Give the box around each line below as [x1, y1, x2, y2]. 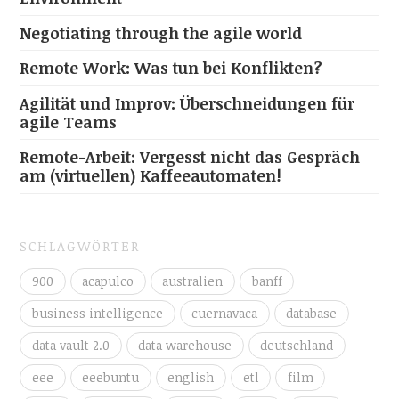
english [167, 368, 215, 386]
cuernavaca [191, 304, 258, 322]
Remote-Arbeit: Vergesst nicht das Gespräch [20, 146, 361, 168]
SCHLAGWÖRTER [20, 237, 141, 256]
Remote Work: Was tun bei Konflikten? [20, 57, 323, 79]
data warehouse [138, 336, 232, 354]
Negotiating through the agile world [20, 21, 303, 44]
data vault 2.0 [32, 336, 110, 354]
